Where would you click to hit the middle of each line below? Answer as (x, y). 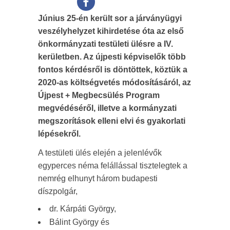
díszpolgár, (58, 191)
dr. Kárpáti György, (83, 209)
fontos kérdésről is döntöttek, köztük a (113, 70)
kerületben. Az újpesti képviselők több (112, 57)
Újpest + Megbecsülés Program (99, 95)
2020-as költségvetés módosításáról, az (114, 82)
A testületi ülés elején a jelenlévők (100, 153)
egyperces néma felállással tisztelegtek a (113, 166)
